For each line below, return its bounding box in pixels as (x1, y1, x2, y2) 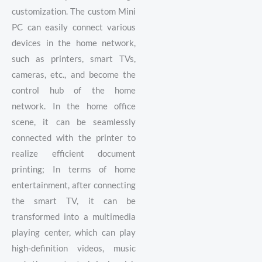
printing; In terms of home (12, 164, 136, 174)
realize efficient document (12, 148, 136, 158)
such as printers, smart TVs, (12, 53, 136, 64)
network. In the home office (12, 101, 136, 111)
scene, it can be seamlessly (12, 116, 136, 127)
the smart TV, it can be (12, 195, 136, 206)
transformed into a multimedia (12, 211, 136, 222)
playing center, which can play (12, 227, 136, 237)
